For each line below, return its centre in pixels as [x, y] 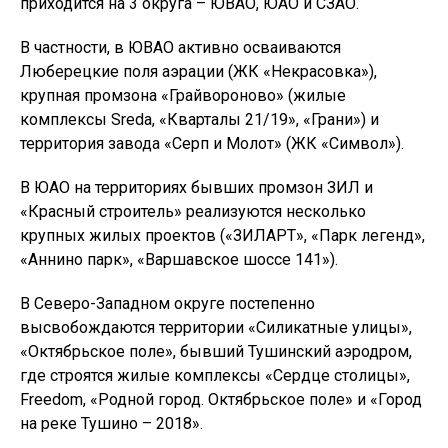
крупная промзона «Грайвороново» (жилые [183, 96]
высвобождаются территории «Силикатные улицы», [216, 328]
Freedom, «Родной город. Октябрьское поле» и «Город [221, 400]
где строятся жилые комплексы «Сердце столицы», [215, 376]
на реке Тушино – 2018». [113, 424]
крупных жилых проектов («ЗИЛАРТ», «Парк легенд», [222, 236]
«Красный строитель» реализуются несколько [193, 212]
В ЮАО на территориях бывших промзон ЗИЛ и [196, 188]
